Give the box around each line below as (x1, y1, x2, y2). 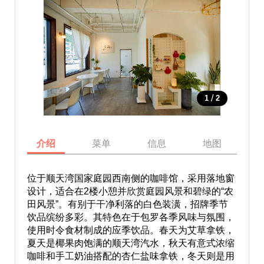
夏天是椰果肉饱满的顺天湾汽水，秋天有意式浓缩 (27, 238, 235, 248)
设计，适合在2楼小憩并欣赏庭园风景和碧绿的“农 (27, 186, 233, 196)
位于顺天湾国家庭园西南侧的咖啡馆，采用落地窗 (27, 173, 235, 183)
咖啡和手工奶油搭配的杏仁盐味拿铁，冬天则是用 (27, 251, 235, 261)
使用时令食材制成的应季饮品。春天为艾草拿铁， (27, 225, 235, 235)
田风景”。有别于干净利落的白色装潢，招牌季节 (27, 199, 228, 209)
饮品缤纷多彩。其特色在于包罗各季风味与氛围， (27, 212, 235, 222)
